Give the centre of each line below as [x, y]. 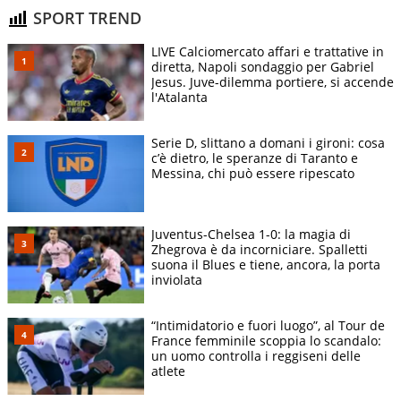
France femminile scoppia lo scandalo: [266, 340]
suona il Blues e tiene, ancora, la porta [266, 264]
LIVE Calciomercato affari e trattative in [268, 51]
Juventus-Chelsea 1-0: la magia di [251, 234]
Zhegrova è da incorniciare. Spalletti [260, 249]
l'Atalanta [179, 97]
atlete [168, 371]
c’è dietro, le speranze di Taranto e [255, 158]
